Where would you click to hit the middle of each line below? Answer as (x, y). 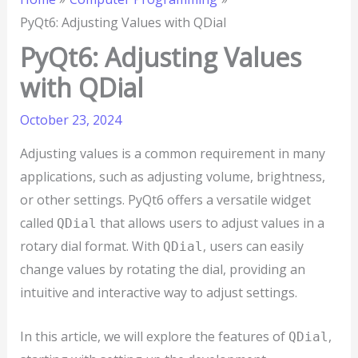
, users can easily (253, 247)
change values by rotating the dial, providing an (162, 270)
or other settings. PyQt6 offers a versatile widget (165, 200)
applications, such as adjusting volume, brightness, (172, 177)
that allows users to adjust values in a (210, 223)
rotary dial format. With (91, 247)
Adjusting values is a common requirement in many (172, 154)
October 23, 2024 (70, 120)
